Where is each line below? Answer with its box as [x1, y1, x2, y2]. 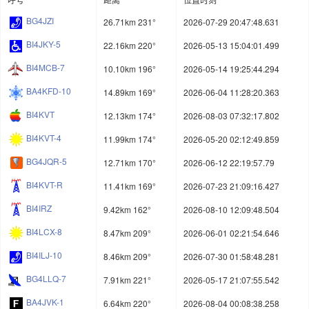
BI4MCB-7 [26, 61, 65, 74]
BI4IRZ [26, 202, 52, 215]
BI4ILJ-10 [26, 249, 62, 261]
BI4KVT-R [26, 179, 63, 191]
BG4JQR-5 [26, 155, 67, 168]
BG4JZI [26, 14, 54, 27]
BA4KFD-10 [26, 85, 71, 97]
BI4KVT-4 [26, 132, 61, 144]
